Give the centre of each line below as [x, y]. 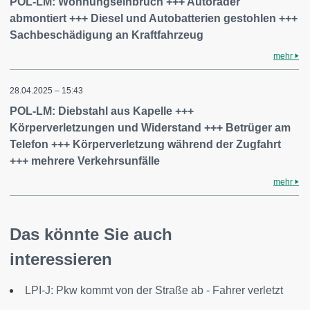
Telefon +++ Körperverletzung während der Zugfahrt [145, 144]
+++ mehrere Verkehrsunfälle [85, 161]
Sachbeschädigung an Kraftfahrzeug [107, 35]
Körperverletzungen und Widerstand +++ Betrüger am [150, 128]
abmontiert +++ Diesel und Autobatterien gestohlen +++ [154, 18]
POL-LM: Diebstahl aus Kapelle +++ [102, 111]
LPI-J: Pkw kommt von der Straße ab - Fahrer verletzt [154, 290]
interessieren [61, 259]
